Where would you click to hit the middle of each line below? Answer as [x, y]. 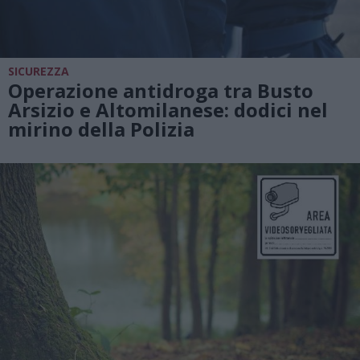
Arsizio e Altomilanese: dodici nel [168, 109]
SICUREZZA [39, 71]
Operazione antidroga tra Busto [161, 90]
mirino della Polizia [101, 129]
